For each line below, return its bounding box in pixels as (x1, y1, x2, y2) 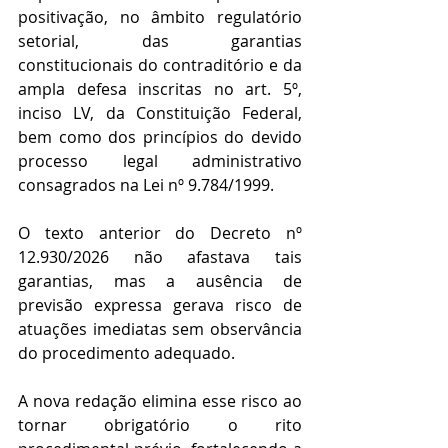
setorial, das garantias (18, 30, 302, 53)
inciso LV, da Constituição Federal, (18, 102, 302, 125)
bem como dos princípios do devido (18, 126, 302, 149)
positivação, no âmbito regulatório (18, 6, 302, 29)
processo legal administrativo (18, 150, 302, 173)
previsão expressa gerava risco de (18, 294, 302, 317)
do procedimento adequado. (18, 342, 235, 365)
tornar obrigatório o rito (18, 414, 302, 437)
